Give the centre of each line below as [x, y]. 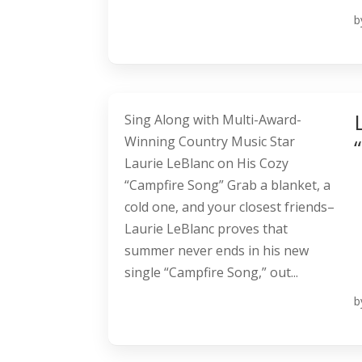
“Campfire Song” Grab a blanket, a [228, 185]
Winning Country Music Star [210, 142]
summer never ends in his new [217, 251]
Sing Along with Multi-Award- [213, 120]
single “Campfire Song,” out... [212, 273]
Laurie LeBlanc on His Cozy [207, 164]
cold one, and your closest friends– [230, 207]
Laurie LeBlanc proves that [206, 229]
